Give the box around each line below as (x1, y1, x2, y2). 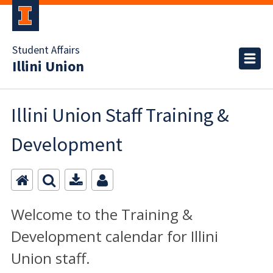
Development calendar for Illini (11, 226, 218, 246)
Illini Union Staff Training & (11, 103, 229, 127)
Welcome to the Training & (11, 204, 193, 224)
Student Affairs (12, 43, 80, 58)
